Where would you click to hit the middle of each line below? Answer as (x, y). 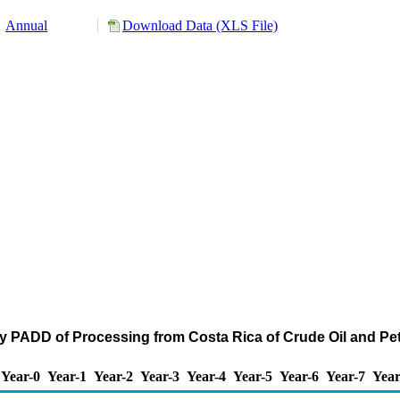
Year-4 (206, 376)
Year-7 (346, 376)
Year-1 (67, 376)
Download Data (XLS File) (200, 25)
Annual (26, 25)
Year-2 (113, 376)
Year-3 (160, 376)
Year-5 (253, 376)
